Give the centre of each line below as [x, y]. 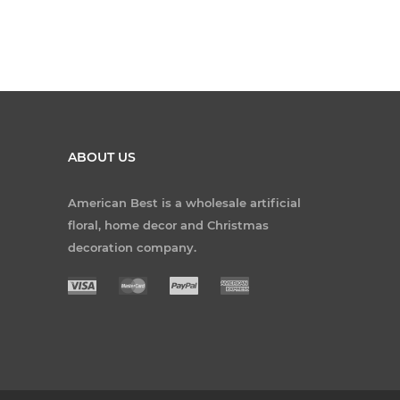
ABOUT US [102, 157]
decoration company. [132, 247]
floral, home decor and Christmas [168, 225]
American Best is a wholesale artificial [184, 202]
